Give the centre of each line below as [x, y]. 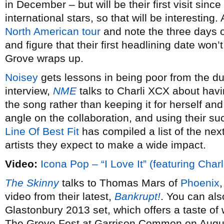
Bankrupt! [137, 196]
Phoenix [200, 183]
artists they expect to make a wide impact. [105, 145]
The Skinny [32, 183]
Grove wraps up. [44, 58]
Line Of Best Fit [42, 131]
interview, [29, 91]
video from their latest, [60, 196]
